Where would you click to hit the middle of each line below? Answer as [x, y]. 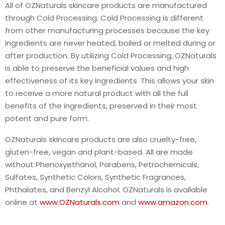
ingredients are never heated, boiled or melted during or [110, 43]
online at [22, 202]
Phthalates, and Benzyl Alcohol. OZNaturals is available [106, 190]
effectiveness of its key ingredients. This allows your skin [109, 81]
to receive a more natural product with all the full [97, 93]
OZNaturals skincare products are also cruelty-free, [101, 140]
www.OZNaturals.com [80, 202]
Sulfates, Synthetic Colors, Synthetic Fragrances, [95, 177]
